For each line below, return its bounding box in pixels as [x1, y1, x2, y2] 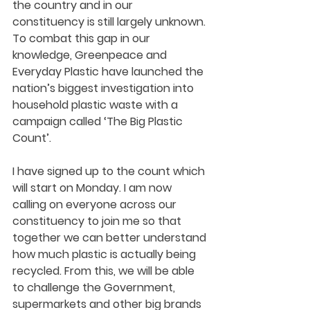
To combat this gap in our [12, 30, 153, 47]
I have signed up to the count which [12, 163, 208, 180]
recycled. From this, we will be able [12, 263, 197, 280]
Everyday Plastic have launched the [12, 64, 206, 80]
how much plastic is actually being [12, 246, 199, 263]
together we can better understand [12, 230, 209, 246]
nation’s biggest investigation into [12, 80, 197, 97]
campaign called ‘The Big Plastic [12, 113, 185, 130]
